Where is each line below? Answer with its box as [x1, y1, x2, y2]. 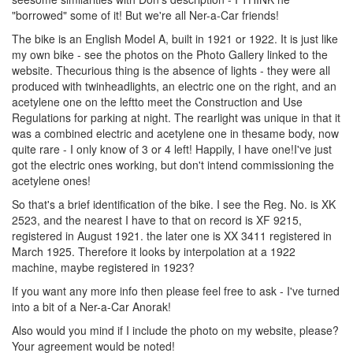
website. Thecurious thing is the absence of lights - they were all [12, 61, 330, 78]
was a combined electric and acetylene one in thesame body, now [12, 124, 339, 141]
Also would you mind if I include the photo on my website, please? [12, 321, 339, 338]
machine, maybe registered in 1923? [12, 258, 195, 275]
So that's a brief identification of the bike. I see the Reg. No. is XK [12, 195, 336, 212]
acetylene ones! [12, 172, 91, 188]
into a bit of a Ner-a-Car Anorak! [12, 298, 171, 314]
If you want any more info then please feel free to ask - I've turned [12, 282, 340, 299]
